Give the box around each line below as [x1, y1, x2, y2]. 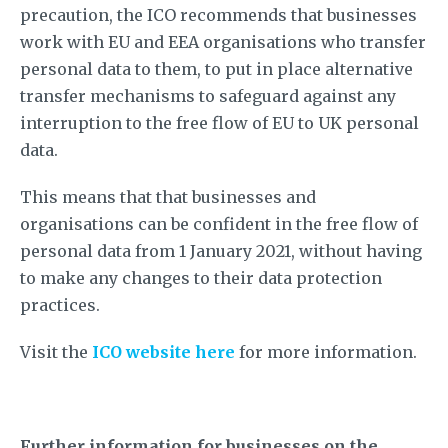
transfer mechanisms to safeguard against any [20, 85, 396, 106]
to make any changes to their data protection [20, 267, 382, 288]
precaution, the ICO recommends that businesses [20, 4, 417, 25]
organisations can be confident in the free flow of [20, 213, 418, 234]
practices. [20, 294, 100, 315]
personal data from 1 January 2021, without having [20, 240, 422, 261]
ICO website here [92, 341, 235, 362]
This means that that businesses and [20, 186, 316, 207]
